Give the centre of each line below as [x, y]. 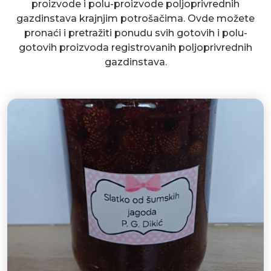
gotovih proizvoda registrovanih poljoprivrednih [135, 47]
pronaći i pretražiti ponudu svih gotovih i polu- [135, 33]
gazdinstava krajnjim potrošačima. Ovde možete [135, 18]
